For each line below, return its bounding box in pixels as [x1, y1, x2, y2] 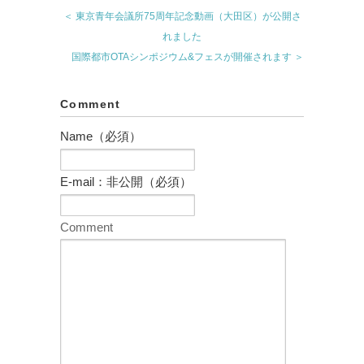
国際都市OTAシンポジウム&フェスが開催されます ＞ [71, 50, 304, 63]
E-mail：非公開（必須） [60, 174, 192, 188]
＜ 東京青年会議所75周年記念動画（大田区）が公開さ [63, 10, 301, 22]
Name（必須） [60, 128, 141, 143]
